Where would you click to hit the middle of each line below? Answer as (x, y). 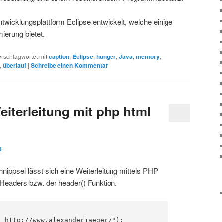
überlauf (15, 65)
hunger (106, 56)
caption (59, 56)
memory (148, 56)
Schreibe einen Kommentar (69, 65)
